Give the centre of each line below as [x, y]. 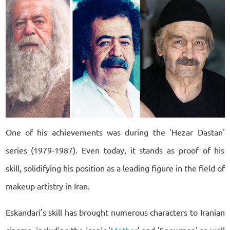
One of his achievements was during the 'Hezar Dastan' [115, 132]
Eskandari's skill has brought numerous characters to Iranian [115, 212]
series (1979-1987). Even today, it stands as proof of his [115, 150]
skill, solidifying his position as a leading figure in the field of [115, 168]
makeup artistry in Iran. [47, 186]
